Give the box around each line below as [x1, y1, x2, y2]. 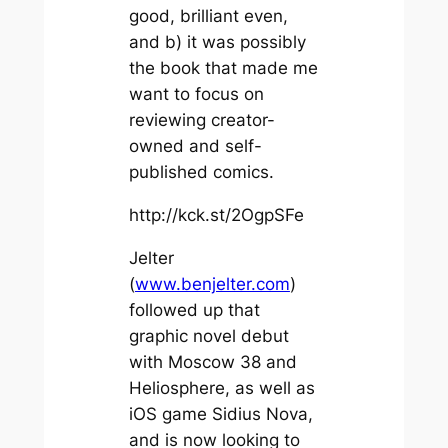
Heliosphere [128, 378, 225, 399]
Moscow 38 [167, 352, 261, 373]
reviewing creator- [128, 110, 275, 131]
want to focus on [128, 84, 264, 105]
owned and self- [128, 136, 262, 157]
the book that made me [128, 58, 318, 79]
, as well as [224, 378, 315, 399]
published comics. [128, 162, 274, 183]
